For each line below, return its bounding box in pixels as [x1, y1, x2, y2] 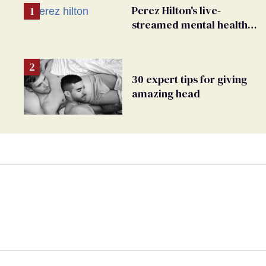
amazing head [132, 86, 200, 102]
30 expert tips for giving [132, 72, 247, 87]
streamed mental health [132, 17, 248, 32]
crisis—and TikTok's [132, 31, 229, 46]
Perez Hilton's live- [132, 3, 221, 18]
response [132, 46, 176, 61]
